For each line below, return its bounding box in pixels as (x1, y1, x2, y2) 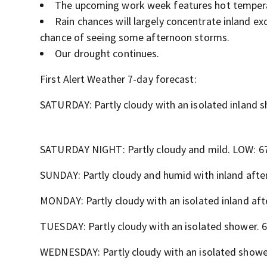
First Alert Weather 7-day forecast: (40, 72, 197, 86)
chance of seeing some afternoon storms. (40, 30, 230, 44)
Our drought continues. (55, 46, 160, 60)
